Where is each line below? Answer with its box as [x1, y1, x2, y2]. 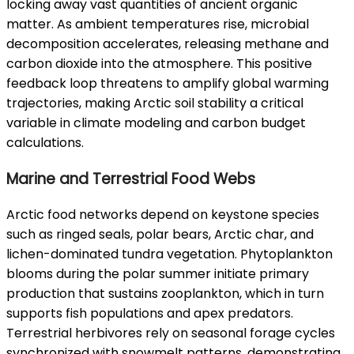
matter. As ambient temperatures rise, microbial [6, 14, 309, 33]
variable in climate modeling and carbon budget [6, 113, 306, 132]
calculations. [6, 133, 84, 152]
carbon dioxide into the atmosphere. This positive [6, 54, 312, 73]
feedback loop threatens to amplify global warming [6, 73, 329, 92]
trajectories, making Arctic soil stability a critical [6, 93, 303, 112]
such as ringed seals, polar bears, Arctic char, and [6, 225, 314, 244]
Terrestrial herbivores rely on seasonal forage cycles [6, 324, 335, 343]
